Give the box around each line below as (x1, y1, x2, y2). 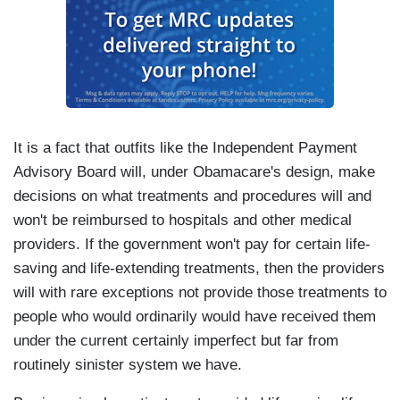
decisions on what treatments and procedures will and (13, 187, 371, 205)
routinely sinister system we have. (13, 356, 242, 374)
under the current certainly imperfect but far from (13, 332, 338, 350)
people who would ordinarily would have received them (13, 308, 376, 326)
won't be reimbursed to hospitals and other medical (13, 212, 352, 229)
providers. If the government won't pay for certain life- (13, 236, 371, 254)
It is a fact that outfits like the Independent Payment (13, 139, 357, 157)
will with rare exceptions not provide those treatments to (13, 284, 387, 302)
